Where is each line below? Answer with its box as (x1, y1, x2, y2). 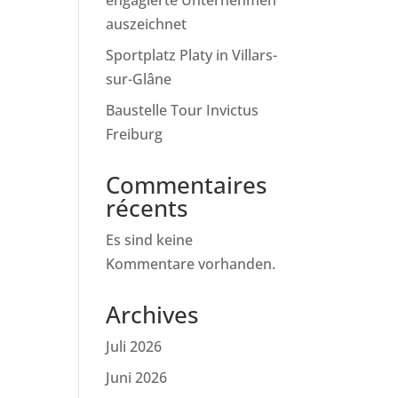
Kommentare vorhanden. (106, 254, 276, 274)
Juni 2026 (106, 368, 168, 387)
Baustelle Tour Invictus (106, 100, 259, 120)
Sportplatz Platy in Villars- (106, 45, 278, 65)
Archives (106, 298, 200, 330)
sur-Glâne (106, 69, 172, 89)
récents (106, 192, 189, 224)
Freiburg (106, 124, 163, 144)
